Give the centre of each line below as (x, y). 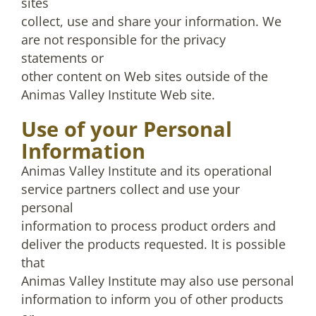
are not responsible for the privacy (123, 39)
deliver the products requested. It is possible (153, 244)
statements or (62, 58)
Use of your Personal (127, 129)
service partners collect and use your (130, 189)
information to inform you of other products (152, 299)
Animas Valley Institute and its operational (147, 171)
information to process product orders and (148, 226)
